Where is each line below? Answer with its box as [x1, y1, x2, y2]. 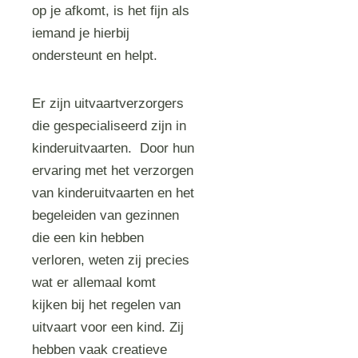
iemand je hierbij [32, 26, 130, 41]
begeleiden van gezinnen [32, 208, 180, 223]
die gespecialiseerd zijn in [32, 118, 187, 133]
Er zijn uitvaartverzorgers [32, 96, 185, 111]
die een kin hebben [32, 230, 145, 245]
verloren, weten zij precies [32, 253, 190, 268]
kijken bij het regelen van [32, 297, 181, 312]
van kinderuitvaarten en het [32, 185, 195, 201]
